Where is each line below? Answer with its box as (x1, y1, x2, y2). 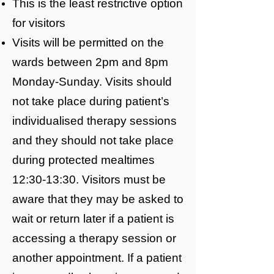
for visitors (12, 17, 65, 29)
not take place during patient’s (12, 95, 169, 108)
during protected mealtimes (12, 154, 155, 166)
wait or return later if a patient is (12, 212, 174, 225)
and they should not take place (12, 134, 174, 147)
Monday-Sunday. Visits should (12, 75, 172, 88)
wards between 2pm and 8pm (12, 56, 168, 68)
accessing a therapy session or (12, 232, 176, 245)
